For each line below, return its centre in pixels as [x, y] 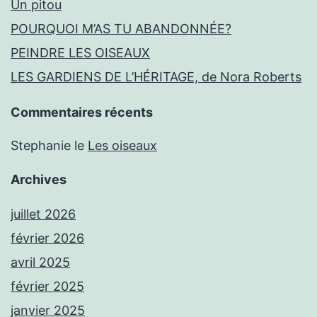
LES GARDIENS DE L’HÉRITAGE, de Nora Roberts [156, 77]
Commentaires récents [82, 113]
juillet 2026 [43, 214]
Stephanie [41, 146]
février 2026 [47, 238]
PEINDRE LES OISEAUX [80, 53]
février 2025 [47, 287]
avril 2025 [40, 263]
